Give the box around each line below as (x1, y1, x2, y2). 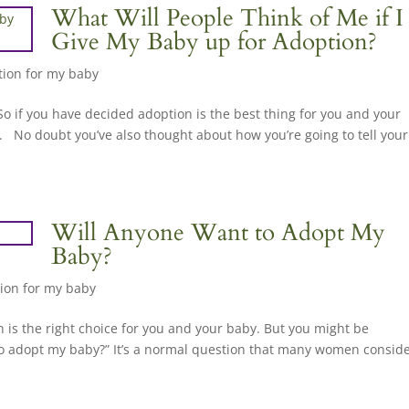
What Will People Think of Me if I (51, 2, 404, 34)
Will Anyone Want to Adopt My (51, 216, 386, 248)
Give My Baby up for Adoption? (51, 26, 378, 58)
